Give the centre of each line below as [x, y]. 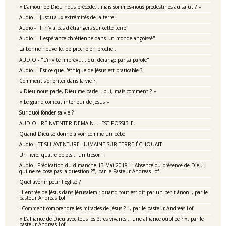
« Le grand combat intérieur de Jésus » [64, 102]
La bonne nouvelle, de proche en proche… [68, 49]
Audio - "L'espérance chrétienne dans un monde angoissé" [87, 38]
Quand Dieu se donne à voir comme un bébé [72, 134]
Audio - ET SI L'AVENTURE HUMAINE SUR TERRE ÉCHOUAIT [91, 144]
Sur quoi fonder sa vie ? [46, 112]
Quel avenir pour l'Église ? [50, 182]
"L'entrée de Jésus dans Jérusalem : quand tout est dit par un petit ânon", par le [114, 192]
